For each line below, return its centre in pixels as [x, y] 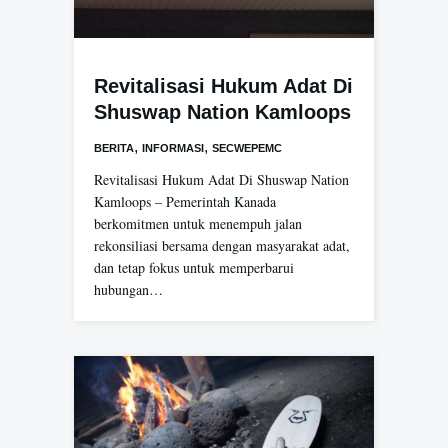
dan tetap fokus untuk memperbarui [194, 268]
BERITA [114, 148]
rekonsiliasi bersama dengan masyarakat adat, [222, 246]
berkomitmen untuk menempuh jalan [198, 224]
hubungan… [128, 290]
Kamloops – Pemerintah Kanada [185, 202]
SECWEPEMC [247, 148]
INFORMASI [173, 148]
